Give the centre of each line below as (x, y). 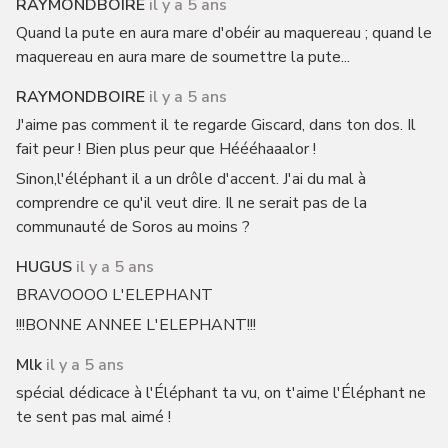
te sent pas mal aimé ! (93, 417)
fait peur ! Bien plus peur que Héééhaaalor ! (165, 149)
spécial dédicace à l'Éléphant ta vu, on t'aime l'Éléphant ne (220, 393)
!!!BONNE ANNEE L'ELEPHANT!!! (135, 325)
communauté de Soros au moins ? (132, 227)
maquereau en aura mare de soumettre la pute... (182, 57)
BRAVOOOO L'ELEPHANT (114, 295)
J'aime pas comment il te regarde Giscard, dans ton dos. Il (215, 125)
